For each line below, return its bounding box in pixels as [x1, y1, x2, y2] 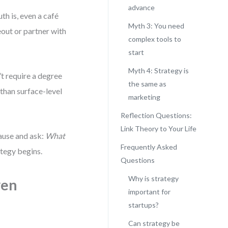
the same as [128, 79, 166, 88]
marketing [128, 93, 160, 101]
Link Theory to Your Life [120, 124, 196, 133]
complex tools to [128, 35, 181, 43]
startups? [128, 201, 159, 209]
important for [128, 187, 170, 196]
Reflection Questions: [120, 111, 192, 120]
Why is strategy [128, 174, 179, 183]
